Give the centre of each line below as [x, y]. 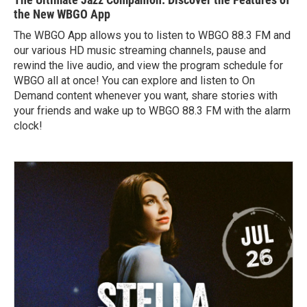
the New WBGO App [62, 14]
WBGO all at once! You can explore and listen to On [134, 81]
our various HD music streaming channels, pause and [140, 51]
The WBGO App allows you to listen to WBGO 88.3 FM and [152, 36]
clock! [28, 126]
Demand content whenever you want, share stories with [146, 96]
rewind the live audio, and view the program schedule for [148, 66]
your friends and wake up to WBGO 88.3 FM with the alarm [152, 111]
